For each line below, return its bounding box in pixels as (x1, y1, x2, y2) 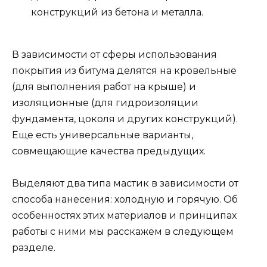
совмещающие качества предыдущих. (12, 145, 206, 157)
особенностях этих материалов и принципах (12, 209, 237, 221)
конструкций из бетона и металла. (31, 7, 203, 18)
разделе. (12, 241, 55, 253)
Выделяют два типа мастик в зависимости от (12, 177, 238, 189)
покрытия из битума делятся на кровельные (12, 64, 237, 76)
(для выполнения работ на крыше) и (12, 80, 196, 92)
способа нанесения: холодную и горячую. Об (12, 193, 238, 205)
